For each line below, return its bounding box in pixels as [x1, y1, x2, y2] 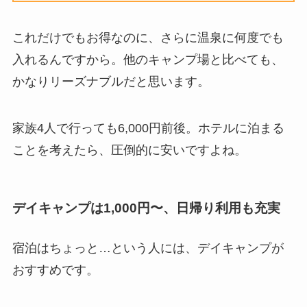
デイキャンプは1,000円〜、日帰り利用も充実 [12, 201, 280, 216]
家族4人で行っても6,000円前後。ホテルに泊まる [12, 121, 284, 135]
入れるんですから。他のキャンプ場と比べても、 [12, 53, 284, 67]
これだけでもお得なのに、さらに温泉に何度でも [12, 31, 284, 45]
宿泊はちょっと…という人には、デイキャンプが [12, 241, 284, 255]
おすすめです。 [12, 262, 99, 277]
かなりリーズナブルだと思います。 [12, 75, 210, 89]
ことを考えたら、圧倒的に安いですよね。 [12, 143, 247, 157]
